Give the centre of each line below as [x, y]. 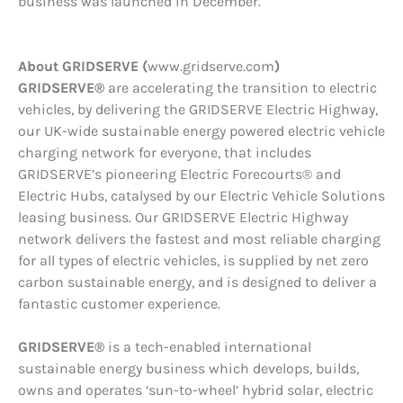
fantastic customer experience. [119, 304]
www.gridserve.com [211, 67]
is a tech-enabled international [208, 347]
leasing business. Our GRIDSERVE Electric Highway [183, 218]
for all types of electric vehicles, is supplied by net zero [193, 261]
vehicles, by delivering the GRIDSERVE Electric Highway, [198, 110]
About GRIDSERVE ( [83, 67]
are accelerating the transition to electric [241, 88]
